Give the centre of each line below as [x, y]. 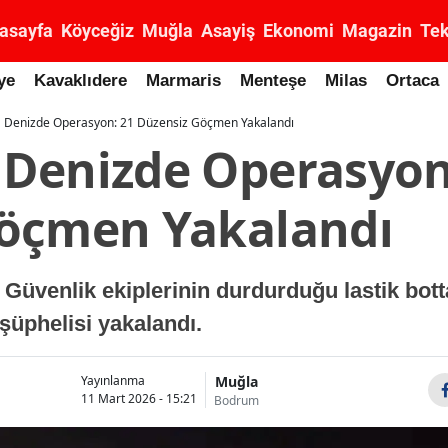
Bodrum [236, 400]
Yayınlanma [113, 380]
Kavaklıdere [80, 80]
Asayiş [228, 30]
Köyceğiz [97, 30]
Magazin [377, 30]
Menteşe [273, 80]
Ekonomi [298, 30]
